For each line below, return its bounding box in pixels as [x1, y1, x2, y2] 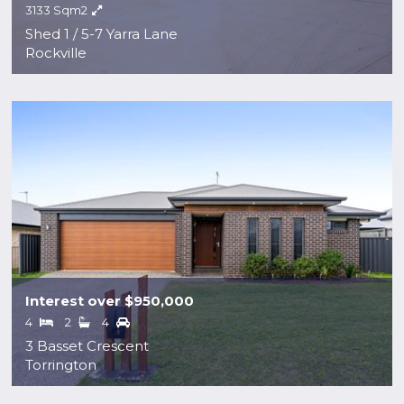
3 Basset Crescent [25, 337, 150, 355]
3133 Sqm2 [25, 3, 88, 18]
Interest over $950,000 [25, 292, 195, 310]
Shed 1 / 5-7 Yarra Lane [25, 25, 179, 43]
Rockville [25, 44, 87, 62]
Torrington [25, 356, 97, 374]
